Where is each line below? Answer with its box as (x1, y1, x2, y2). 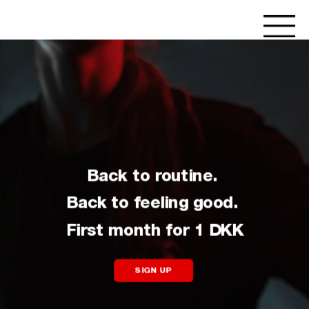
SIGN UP (134, 266, 172, 275)
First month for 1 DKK (66, 221, 243, 239)
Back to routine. (87, 168, 222, 185)
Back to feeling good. (66, 195, 243, 212)
